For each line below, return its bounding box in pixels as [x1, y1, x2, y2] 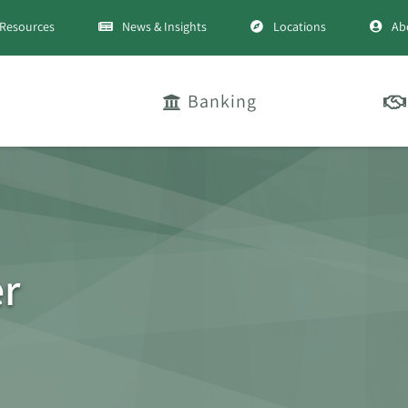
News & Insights [122, 18, 207, 35]
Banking [188, 89, 257, 113]
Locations [272, 18, 326, 35]
